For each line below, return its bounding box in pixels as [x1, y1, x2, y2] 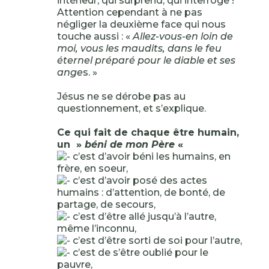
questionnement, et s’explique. [56, 103, 206, 114]
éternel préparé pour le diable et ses [56, 55, 235, 66]
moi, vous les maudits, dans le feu [56, 43, 222, 54]
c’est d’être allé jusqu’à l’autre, [70, 211, 216, 222]
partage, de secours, [56, 199, 156, 210]
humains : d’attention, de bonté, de [56, 187, 225, 198]
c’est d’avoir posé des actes [70, 175, 207, 186]
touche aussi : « [56, 31, 133, 42]
